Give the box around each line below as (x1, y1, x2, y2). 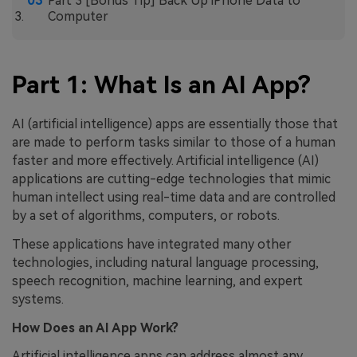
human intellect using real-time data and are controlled (12, 189, 335, 205)
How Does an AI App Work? (12, 320, 178, 335)
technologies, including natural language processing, (12, 254, 319, 270)
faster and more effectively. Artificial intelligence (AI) (12, 152, 319, 168)
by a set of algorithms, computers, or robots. (12, 207, 280, 223)
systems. (12, 291, 64, 307)
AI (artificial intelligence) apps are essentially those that (12, 116, 338, 131)
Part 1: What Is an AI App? (12, 70, 311, 99)
